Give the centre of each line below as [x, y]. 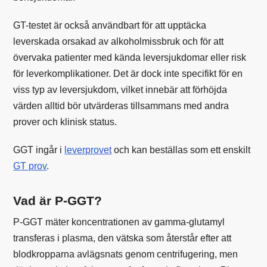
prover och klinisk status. [65, 122]
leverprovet [88, 150]
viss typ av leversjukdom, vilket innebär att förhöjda [120, 89]
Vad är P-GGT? [58, 200]
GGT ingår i [39, 150]
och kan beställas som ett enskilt [181, 150]
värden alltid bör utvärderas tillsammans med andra [121, 105]
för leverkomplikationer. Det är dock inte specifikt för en [128, 73]
